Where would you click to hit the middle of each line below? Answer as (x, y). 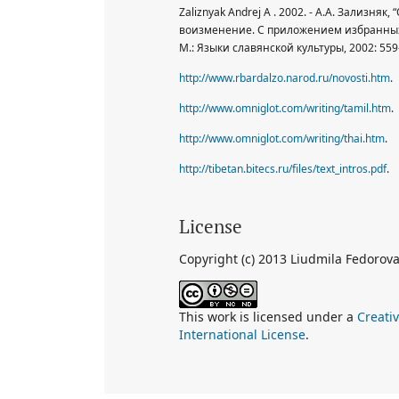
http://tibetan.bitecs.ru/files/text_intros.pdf (283, 168)
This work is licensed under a (268, 316)
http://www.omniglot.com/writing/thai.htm (282, 138)
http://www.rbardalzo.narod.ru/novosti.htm (285, 77)
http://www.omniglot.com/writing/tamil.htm (285, 108)
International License (242, 334)
